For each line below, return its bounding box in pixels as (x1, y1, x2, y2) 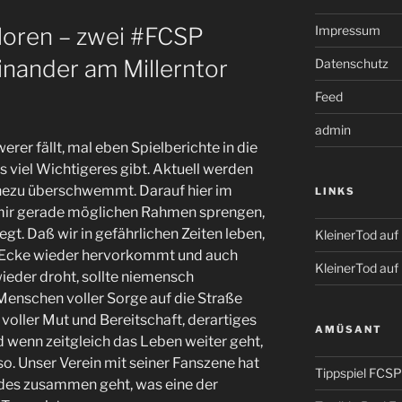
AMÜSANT (314, 322, 382, 336)
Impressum (314, 22, 380, 38)
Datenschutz (314, 55, 389, 71)
